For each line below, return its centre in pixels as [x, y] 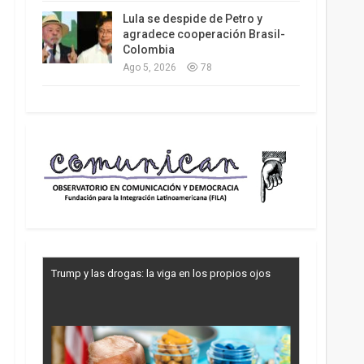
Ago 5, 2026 [149, 68]
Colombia [148, 50]
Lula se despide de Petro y [192, 19]
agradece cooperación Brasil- [204, 35]
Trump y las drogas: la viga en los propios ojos [160, 274]
